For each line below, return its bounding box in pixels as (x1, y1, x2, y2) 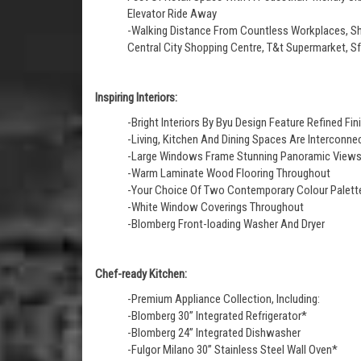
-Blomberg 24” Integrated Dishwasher (127, 326, 301, 340)
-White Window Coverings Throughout (127, 200, 304, 214)
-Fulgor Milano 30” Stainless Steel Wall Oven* (127, 342, 338, 357)
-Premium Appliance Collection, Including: (127, 292, 320, 306)
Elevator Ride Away (127, 6, 217, 21)
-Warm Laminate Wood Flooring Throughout (127, 166, 330, 180)
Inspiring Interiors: (95, 90, 177, 105)
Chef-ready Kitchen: (95, 267, 187, 281)
